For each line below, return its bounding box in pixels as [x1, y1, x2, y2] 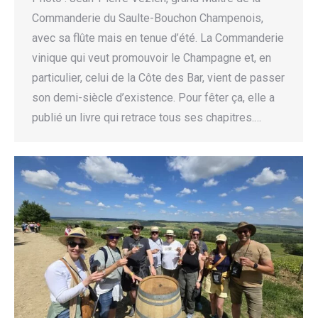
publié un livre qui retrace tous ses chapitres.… [32, 111, 261, 125]
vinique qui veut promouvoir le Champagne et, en [32, 51, 271, 65]
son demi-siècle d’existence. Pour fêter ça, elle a [32, 91, 275, 105]
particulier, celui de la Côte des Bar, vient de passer [32, 71, 285, 85]
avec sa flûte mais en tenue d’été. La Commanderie [32, 31, 284, 45]
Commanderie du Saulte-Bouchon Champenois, [32, 11, 263, 26]
